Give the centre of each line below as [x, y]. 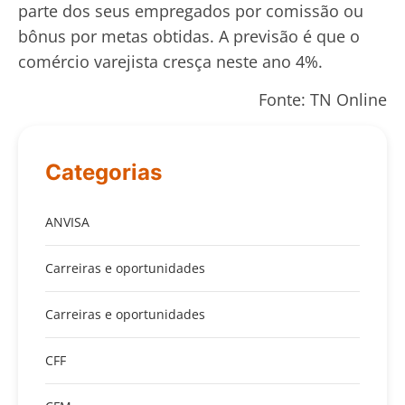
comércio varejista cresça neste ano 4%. [170, 61]
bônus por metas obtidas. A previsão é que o [189, 36]
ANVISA [67, 221]
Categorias [104, 172]
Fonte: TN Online [323, 100]
